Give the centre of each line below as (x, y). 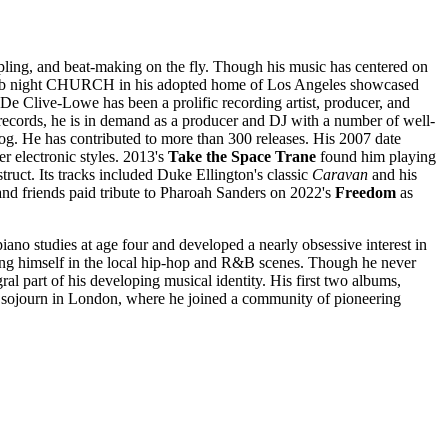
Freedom (365, 192)
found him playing (376, 156)
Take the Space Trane (242, 156)
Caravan (340, 174)
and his (392, 174)
